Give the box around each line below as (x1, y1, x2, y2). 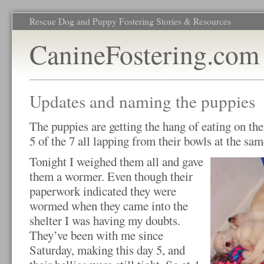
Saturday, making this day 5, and (29, 242, 185, 258)
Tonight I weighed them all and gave (29, 153, 203, 170)
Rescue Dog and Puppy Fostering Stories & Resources (29, 15, 231, 27)
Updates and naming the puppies (29, 90, 255, 113)
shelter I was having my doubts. (29, 212, 180, 229)
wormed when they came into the (29, 197, 188, 214)
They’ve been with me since (29, 227, 163, 243)
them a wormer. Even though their (29, 168, 193, 184)
